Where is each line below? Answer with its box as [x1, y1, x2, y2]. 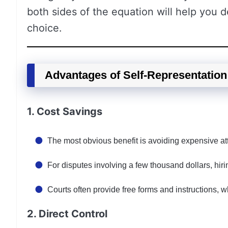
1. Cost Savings [27, 105, 102, 118]
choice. [27, 22, 62, 34]
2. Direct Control [27, 208, 107, 220]
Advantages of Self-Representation [45, 69, 227, 81]
